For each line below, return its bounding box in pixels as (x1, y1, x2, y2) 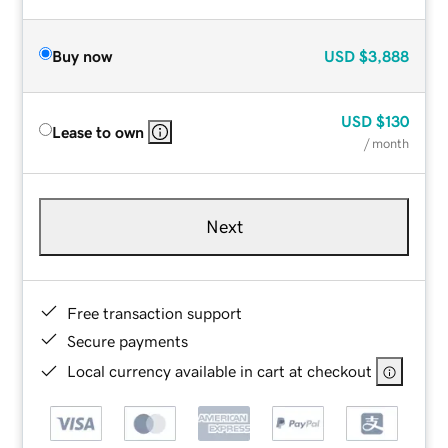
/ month (363, 136, 409, 150)
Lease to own (52, 123, 145, 140)
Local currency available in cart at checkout (67, 362, 373, 379)
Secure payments (67, 332, 189, 349)
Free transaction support (67, 304, 243, 321)
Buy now (52, 47, 113, 64)
